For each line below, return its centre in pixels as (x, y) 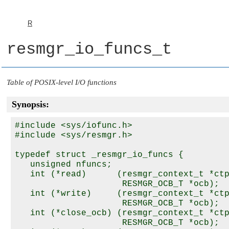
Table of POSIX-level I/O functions (62, 82)
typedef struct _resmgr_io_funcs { (99, 155)
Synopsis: (30, 104)
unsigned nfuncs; (63, 165)
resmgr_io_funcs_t (89, 49)
